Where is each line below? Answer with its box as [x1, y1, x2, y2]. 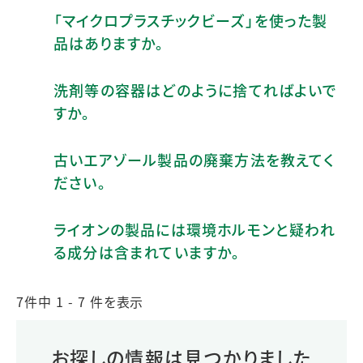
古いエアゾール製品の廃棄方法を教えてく [53, 148, 334, 170]
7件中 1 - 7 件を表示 [16, 291, 144, 311]
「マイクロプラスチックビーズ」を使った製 [53, 9, 328, 31]
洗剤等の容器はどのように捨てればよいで [53, 79, 337, 100]
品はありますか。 [53, 32, 164, 53]
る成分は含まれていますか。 [53, 241, 241, 263]
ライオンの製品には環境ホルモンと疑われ [53, 218, 335, 240]
